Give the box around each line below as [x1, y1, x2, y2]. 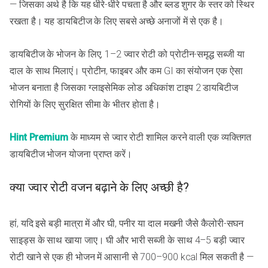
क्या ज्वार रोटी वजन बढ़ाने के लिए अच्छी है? [10, 180, 190, 195]
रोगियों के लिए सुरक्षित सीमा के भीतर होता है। [10, 98, 161, 110]
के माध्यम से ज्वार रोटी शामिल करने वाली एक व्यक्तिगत [68, 131, 252, 143]
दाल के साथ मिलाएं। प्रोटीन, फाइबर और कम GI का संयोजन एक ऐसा [10, 65, 243, 77]
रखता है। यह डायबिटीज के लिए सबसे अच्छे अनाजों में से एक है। [10, 15, 224, 27]
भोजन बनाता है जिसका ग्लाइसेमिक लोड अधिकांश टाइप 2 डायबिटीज [10, 81, 238, 93]
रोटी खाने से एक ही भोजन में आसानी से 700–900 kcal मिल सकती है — [10, 251, 254, 263]
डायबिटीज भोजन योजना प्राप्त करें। [10, 148, 132, 160]
